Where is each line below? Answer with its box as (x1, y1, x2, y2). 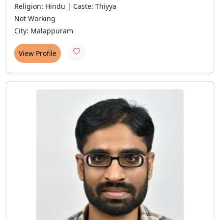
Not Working (14, 14, 55, 23)
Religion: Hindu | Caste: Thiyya (14, 1, 116, 11)
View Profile (19, 49, 56, 58)
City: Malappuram (14, 26, 73, 35)
